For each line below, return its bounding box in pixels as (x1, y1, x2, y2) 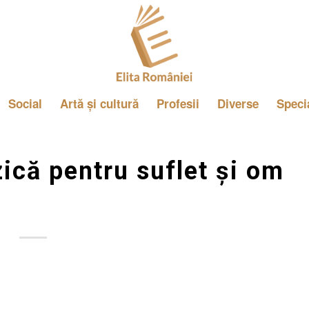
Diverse (217, 95, 259, 112)
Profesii (156, 95, 199, 112)
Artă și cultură (59, 95, 139, 112)
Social (8, 95, 42, 112)
